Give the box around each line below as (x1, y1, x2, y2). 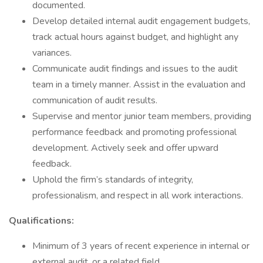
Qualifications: (9, 214, 74, 227)
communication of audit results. (32, 94, 157, 107)
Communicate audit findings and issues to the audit (32, 62, 238, 75)
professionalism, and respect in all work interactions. (32, 189, 243, 202)
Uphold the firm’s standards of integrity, (32, 173, 193, 186)
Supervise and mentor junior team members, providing (32, 110, 251, 123)
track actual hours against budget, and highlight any (32, 31, 238, 43)
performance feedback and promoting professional (32, 126, 237, 139)
